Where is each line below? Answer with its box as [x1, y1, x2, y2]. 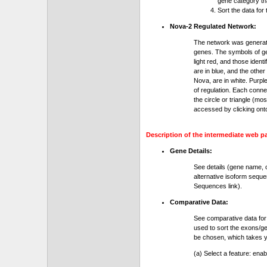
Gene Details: [170, 147, 212, 154]
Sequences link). [194, 182, 242, 190]
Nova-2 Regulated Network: [170, 23, 256, 30]
